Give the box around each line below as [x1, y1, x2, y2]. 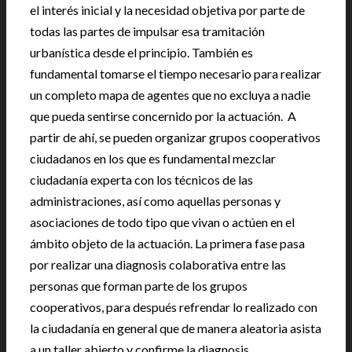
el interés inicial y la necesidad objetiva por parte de [30, 2, 305, 17]
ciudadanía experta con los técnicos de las [30, 171, 253, 187]
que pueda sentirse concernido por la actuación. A [30, 108, 296, 123]
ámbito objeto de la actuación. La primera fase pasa [30, 235, 305, 251]
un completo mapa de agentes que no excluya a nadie [30, 86, 310, 102]
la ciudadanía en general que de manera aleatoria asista [30, 320, 321, 335]
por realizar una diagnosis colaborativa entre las [30, 256, 286, 272]
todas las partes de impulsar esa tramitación [30, 23, 265, 38]
